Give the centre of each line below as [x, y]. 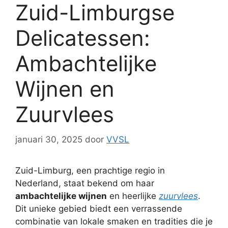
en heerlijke [133, 196]
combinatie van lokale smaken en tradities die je [114, 221]
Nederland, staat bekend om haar [85, 183]
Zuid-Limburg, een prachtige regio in [90, 170]
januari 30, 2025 [49, 139]
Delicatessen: [83, 38]
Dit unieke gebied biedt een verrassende [99, 208]
